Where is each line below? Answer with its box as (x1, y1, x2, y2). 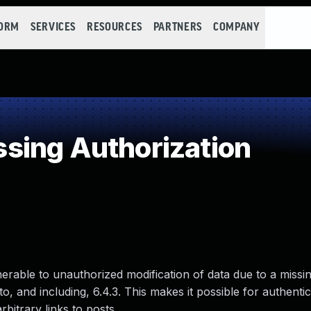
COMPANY (212, 22, 260, 33)
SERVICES (30, 22, 76, 33)
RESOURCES (87, 22, 142, 33)
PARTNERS (153, 22, 202, 33)
